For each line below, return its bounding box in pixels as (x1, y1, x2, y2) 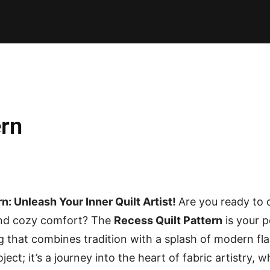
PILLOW (65, 16, 98, 28)
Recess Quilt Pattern (114, 214, 222, 227)
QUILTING (191, 16, 233, 28)
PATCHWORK (118, 16, 172, 28)
